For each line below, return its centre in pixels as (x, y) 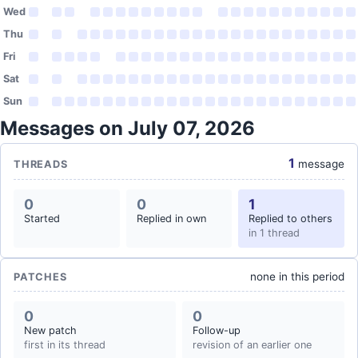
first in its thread (65, 345)
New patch (50, 330)
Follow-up (217, 330)
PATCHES (40, 277)
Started (42, 219)
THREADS (41, 164)
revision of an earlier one (252, 345)
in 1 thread (274, 233)
